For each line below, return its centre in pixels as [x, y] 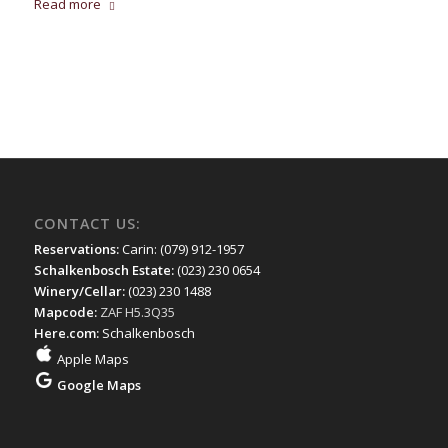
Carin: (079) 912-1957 [182, 248]
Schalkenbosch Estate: [105, 269]
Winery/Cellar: [80, 290]
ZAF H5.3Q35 [137, 311]
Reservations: [77, 248]
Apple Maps [91, 358]
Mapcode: [66, 311]
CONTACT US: [87, 223]
